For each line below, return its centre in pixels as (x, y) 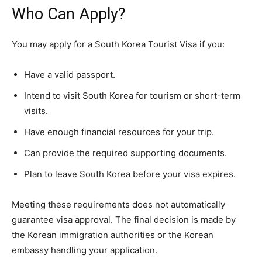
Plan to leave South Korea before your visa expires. (130, 174)
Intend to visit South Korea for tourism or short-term (132, 96)
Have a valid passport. (70, 75)
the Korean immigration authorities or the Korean (113, 235)
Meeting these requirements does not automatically (118, 205)
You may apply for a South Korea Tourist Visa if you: (118, 44)
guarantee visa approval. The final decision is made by (124, 220)
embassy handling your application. (85, 250)
